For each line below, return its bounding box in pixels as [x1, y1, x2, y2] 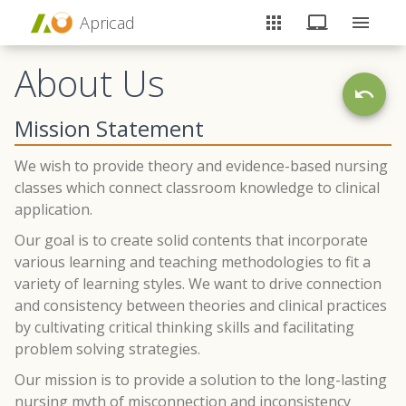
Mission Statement [14, 113, 204, 143]
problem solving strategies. [14, 338, 200, 359]
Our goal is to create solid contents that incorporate [14, 229, 368, 250]
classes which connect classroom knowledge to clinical [14, 177, 380, 198]
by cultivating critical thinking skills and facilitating [14, 316, 354, 337]
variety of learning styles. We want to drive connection [14, 273, 382, 294]
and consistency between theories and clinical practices [14, 295, 387, 315]
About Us [14, 58, 165, 108]
